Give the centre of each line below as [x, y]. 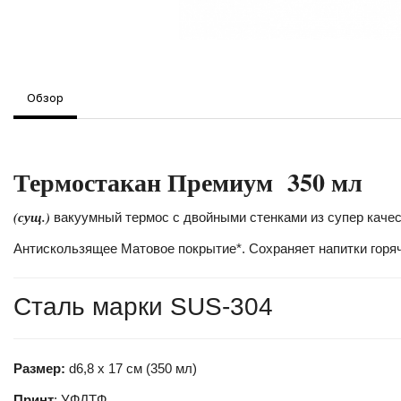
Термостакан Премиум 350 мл [188, 182]
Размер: [41, 368]
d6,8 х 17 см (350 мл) [133, 368]
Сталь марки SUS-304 [143, 307]
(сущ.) [32, 217]
